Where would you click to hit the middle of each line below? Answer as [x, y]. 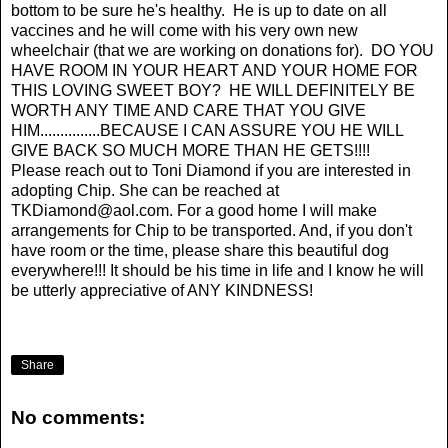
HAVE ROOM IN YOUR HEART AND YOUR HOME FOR [214, 70]
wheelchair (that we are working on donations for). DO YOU [222, 50]
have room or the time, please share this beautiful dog [200, 250]
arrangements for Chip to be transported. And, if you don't [211, 230]
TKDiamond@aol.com [90, 210]
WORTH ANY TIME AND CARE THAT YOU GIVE [188, 110]
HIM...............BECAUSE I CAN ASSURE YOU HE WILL [207, 130]
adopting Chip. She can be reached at [145, 190]
